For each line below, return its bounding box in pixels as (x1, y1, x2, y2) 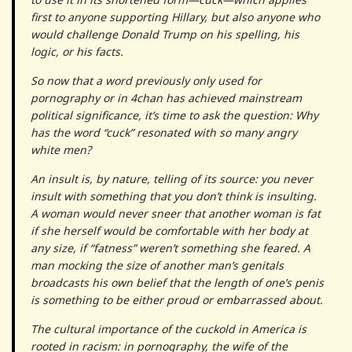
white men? (31, 141, 91, 157)
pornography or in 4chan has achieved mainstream (31, 90, 302, 105)
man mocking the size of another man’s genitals (31, 257, 284, 273)
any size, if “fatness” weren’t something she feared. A (31, 240, 310, 255)
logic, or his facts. (31, 43, 123, 59)
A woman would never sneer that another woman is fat (31, 205, 321, 221)
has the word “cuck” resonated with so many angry (31, 124, 297, 140)
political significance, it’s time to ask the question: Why (31, 107, 318, 123)
